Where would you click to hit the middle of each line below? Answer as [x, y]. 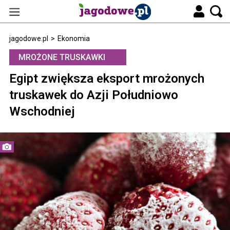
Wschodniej [42, 111]
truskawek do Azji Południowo [94, 95]
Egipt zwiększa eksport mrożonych [107, 79]
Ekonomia [74, 39]
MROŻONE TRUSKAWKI [62, 57]
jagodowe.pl [29, 39]
